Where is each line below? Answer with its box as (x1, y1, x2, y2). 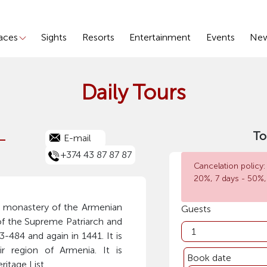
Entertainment (129, 32, 191, 44)
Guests (181, 203, 211, 215)
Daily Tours (81, 80, 186, 105)
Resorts (82, 32, 114, 44)
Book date (187, 252, 231, 263)
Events (206, 32, 235, 44)
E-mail (63, 132, 91, 144)
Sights (41, 32, 67, 44)
